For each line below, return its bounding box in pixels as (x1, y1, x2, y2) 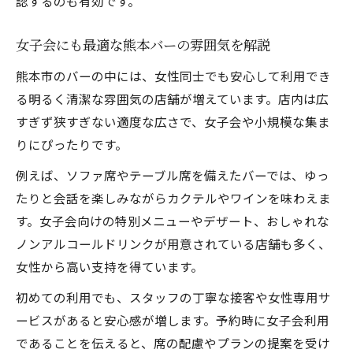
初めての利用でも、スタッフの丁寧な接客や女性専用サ (16, 288, 331, 306)
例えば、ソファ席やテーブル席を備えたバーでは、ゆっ (16, 166, 329, 184)
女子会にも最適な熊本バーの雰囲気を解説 (16, 37, 270, 55)
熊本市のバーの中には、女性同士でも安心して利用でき (16, 67, 331, 84)
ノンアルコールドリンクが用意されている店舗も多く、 (16, 235, 331, 252)
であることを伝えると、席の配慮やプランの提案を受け (16, 334, 330, 351)
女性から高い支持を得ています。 (16, 258, 203, 275)
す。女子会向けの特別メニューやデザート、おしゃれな (16, 212, 329, 229)
